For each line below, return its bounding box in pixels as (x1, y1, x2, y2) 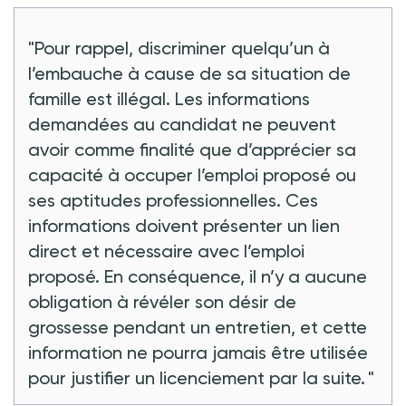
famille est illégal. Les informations (28, 87, 310, 110)
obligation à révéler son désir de (28, 290, 296, 313)
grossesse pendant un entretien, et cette (28, 315, 367, 338)
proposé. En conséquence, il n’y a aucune (28, 265, 367, 287)
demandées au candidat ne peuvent (28, 112, 336, 135)
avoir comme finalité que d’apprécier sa (28, 138, 356, 160)
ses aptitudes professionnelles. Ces (28, 188, 318, 211)
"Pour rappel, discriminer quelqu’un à (28, 36, 330, 59)
